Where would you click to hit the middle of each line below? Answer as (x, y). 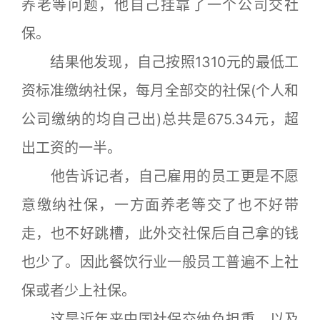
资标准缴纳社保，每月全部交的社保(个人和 (160, 91)
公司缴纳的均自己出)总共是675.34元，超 (160, 119)
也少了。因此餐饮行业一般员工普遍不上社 (160, 262)
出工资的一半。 (71, 148)
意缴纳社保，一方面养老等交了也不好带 (160, 205)
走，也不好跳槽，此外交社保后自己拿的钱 (160, 234)
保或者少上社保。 (79, 291)
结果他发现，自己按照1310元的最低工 (160, 62)
